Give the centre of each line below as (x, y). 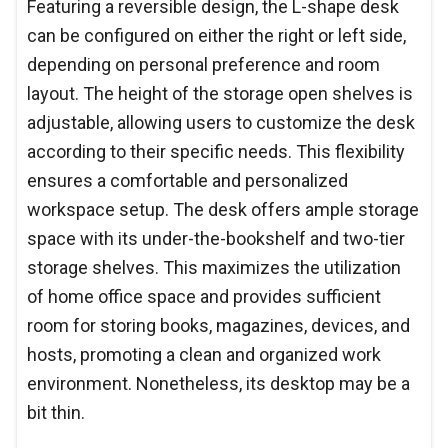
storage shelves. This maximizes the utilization (214, 267)
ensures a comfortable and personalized (187, 180)
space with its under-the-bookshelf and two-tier (216, 238)
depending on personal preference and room (203, 64)
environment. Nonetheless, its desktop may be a (218, 383)
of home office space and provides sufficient (204, 296)
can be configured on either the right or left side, (216, 35)
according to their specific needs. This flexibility (216, 151)
